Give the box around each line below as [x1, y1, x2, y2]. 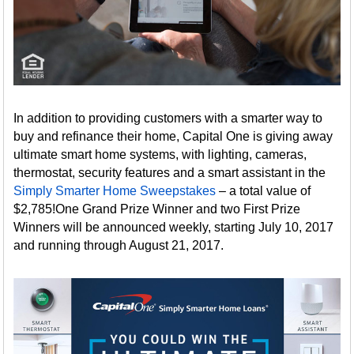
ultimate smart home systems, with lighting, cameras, [13, 147, 307, 161]
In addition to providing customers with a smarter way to [13, 111, 323, 125]
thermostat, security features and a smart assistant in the [13, 165, 326, 179]
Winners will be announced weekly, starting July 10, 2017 [13, 220, 334, 234]
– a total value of [216, 183, 311, 198]
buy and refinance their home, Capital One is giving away [13, 129, 333, 143]
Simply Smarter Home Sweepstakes [13, 183, 217, 198]
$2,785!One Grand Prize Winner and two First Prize [13, 201, 301, 216]
